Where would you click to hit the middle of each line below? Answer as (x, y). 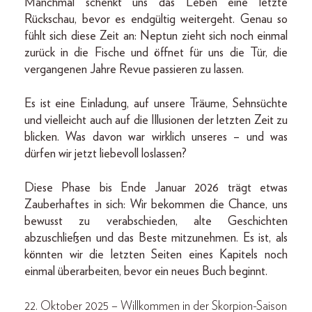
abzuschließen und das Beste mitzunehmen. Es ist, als (156, 238)
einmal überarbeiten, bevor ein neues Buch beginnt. (146, 271)
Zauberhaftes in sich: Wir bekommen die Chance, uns (156, 204)
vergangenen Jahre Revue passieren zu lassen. (134, 69)
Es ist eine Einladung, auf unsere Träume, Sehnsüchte (156, 103)
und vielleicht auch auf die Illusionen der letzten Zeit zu (156, 120)
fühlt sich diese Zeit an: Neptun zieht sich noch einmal (156, 36)
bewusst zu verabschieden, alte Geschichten (156, 221)
